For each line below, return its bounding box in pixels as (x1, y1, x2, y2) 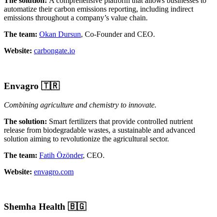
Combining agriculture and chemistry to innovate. (4, 100, 156, 109)
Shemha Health (4, 201, 68, 212)
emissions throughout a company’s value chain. (4, 14, 148, 22)
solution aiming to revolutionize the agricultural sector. (4, 134, 169, 143)
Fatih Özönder (39, 151, 83, 159)
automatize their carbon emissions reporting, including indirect (4, 5, 193, 14)
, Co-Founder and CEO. (81, 30, 155, 39)
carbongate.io (34, 46, 75, 55)
